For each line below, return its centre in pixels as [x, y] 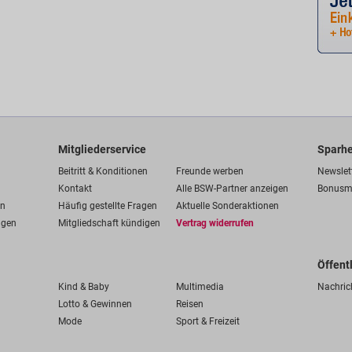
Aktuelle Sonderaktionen [227, 206]
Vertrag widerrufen [215, 223]
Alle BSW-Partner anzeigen [232, 189]
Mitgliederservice [102, 149]
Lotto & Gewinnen [95, 304]
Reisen [190, 304]
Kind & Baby [84, 287]
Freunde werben [210, 171]
